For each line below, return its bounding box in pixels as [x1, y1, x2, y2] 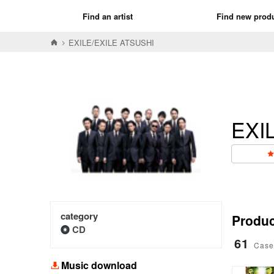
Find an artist [83, 10, 133, 22]
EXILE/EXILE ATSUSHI [68, 36, 154, 48]
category [61, 209, 98, 223]
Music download [61, 257, 137, 272]
